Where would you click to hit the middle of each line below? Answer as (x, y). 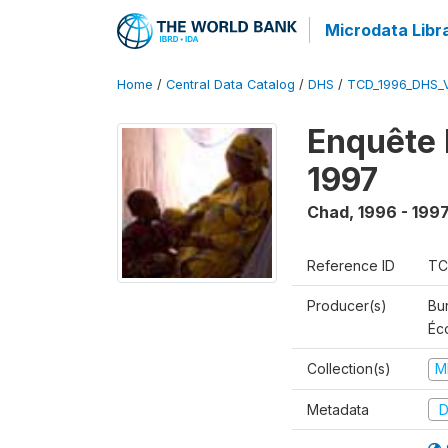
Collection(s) (349, 368)
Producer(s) (347, 305)
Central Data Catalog (230, 84)
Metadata (338, 409)
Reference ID (351, 265)
